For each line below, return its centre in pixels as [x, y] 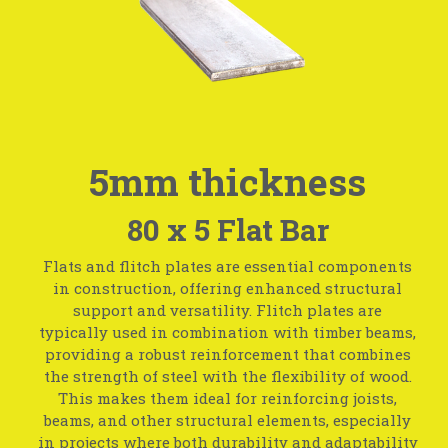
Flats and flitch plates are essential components [228, 266]
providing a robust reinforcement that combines [227, 354]
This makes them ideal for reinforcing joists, [228, 398]
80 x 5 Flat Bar [227, 229]
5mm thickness [228, 182]
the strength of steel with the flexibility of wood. [227, 376]
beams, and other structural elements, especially [228, 420]
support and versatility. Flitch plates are [228, 310]
